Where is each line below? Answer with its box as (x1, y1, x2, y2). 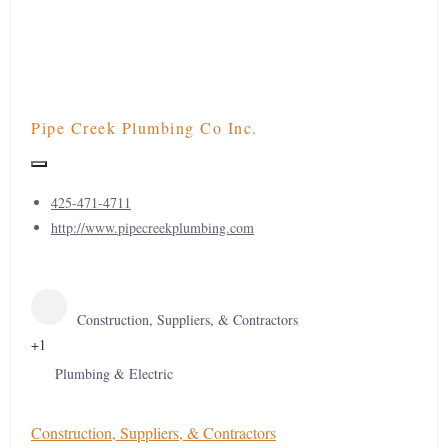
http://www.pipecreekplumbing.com (51, 218, 254, 237)
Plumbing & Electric (51, 364, 173, 383)
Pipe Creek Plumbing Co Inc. (31, 117, 258, 138)
